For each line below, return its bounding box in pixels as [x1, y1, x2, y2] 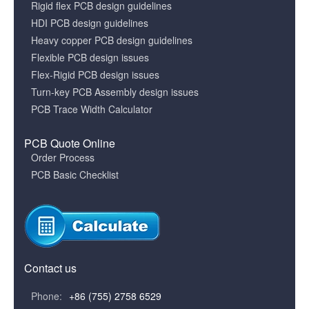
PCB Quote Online [24, 135, 115, 151]
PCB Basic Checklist [31, 168, 119, 181]
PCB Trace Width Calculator [31, 102, 152, 116]
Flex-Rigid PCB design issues [31, 68, 159, 81]
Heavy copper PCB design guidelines [31, 33, 192, 47]
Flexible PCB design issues [31, 50, 149, 64]
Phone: [31, 289, 62, 303]
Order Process [31, 150, 94, 164]
